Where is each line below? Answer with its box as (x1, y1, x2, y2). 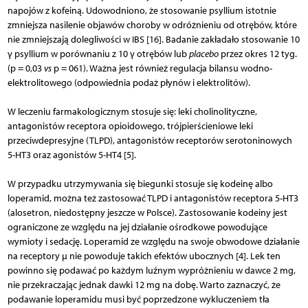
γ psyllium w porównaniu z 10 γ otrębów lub (7, 47, 189, 60)
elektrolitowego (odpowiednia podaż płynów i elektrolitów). (7, 76, 250, 89)
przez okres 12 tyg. (218, 47, 297, 60)
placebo (188, 47, 219, 60)
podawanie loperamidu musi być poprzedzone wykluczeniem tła (7, 293, 269, 305)
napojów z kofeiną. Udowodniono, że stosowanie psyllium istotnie (7, 4, 276, 16)
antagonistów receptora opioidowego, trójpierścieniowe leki (7, 120, 253, 132)
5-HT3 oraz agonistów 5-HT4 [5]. (7, 148, 136, 161)
